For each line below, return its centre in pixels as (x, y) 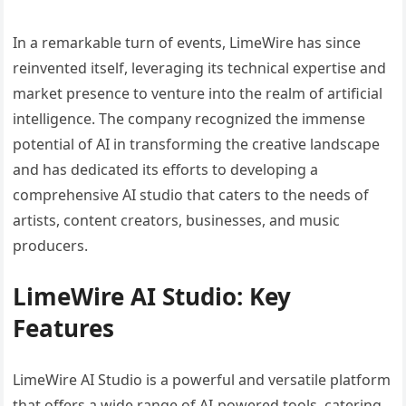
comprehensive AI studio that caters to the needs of (191, 194)
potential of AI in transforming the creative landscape (197, 144)
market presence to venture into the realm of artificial (198, 93)
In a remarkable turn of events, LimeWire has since (187, 42)
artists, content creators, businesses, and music (177, 220)
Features (64, 328)
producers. (51, 245)
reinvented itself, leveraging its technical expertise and (200, 68)
